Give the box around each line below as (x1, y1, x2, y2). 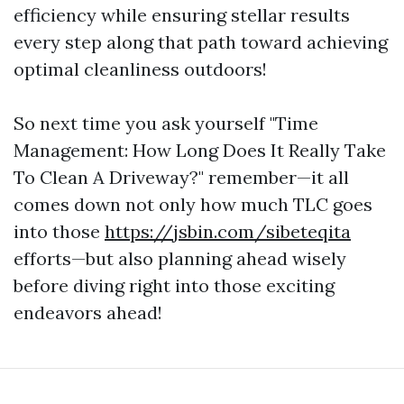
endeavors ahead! (14, 301, 162, 324)
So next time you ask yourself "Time (14, 112, 318, 134)
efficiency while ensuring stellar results (14, 4, 350, 26)
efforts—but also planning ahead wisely (14, 247, 346, 270)
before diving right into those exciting (14, 274, 335, 297)
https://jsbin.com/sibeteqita (105, 220, 351, 243)
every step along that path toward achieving (14, 31, 388, 53)
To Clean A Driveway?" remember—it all (14, 166, 349, 188)
